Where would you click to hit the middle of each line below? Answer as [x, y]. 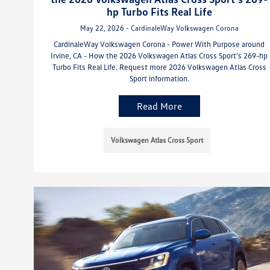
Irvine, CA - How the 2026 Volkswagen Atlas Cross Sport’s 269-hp [159, 55]
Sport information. [159, 78]
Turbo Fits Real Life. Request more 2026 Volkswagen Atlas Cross [159, 67]
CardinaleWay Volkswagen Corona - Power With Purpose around [159, 44]
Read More [159, 106]
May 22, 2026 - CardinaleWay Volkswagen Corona [159, 28]
